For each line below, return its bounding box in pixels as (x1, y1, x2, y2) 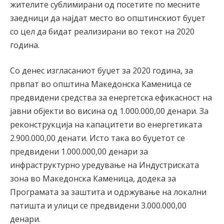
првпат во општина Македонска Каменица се (10, 78, 191, 90)
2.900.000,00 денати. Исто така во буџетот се (10, 132, 185, 144)
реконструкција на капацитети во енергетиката (10, 119, 202, 130)
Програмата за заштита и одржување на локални (10, 186, 206, 198)
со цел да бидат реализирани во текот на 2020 (10, 25, 194, 37)
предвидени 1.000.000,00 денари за (10, 146, 148, 157)
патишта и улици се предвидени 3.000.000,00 (10, 200, 186, 211)
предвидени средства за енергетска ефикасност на (10, 92, 212, 103)
